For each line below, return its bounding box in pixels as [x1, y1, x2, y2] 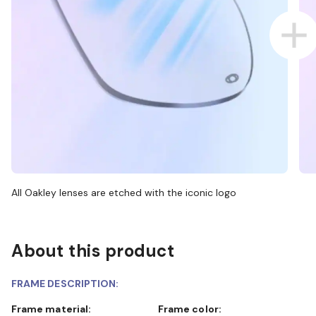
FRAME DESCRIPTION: [11, 276, 119, 290]
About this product [11, 239, 174, 262]
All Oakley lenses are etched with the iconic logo [11, 186, 236, 199]
